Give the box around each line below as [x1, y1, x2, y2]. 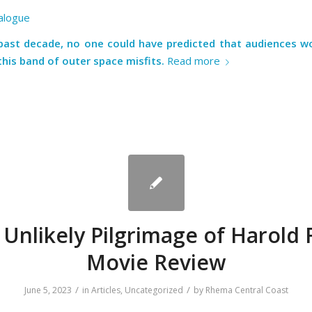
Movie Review [86, 247, 226, 276]
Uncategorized [124, 283, 183, 296]
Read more [167, 54, 220, 68]
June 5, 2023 [24, 283, 72, 296]
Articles [91, 283, 120, 296]
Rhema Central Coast [205, 283, 288, 296]
